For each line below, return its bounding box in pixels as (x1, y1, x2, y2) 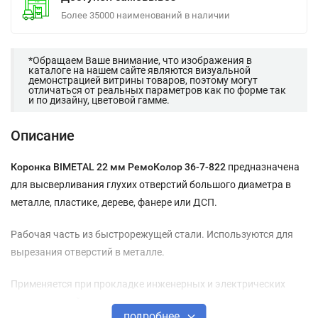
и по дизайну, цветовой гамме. (28, 94, 170, 106)
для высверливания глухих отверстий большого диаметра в (11, 179, 291, 190)
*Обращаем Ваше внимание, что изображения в (28, 55, 252, 66)
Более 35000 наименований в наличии (61, 10, 230, 21)
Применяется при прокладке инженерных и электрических (11, 278, 285, 290)
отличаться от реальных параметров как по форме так (28, 84, 286, 96)
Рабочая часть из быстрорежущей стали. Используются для (11, 229, 293, 240)
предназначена (226, 161, 300, 172)
